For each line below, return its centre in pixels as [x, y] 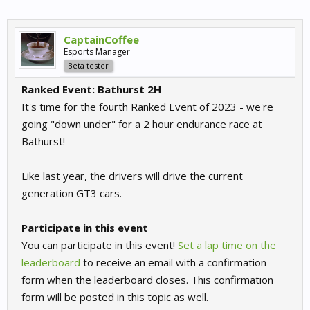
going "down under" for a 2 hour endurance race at [142, 124]
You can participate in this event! [100, 245]
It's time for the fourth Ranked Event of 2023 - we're [147, 107]
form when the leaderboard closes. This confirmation [147, 280]
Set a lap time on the [227, 245]
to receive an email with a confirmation [175, 262]
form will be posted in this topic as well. [115, 297]
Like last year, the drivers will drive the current [132, 176]
